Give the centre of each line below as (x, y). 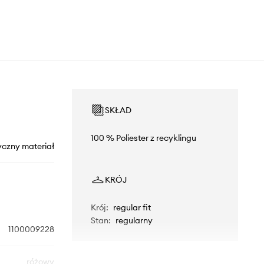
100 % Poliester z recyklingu (143, 138)
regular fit (132, 208)
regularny (134, 221)
